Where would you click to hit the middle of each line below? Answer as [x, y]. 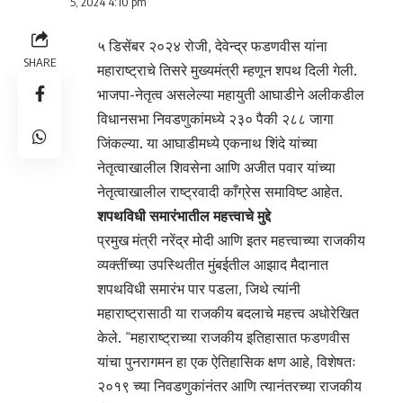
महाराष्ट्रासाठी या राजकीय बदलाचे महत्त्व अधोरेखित [228, 313]
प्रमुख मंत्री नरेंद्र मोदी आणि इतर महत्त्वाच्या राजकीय [231, 240]
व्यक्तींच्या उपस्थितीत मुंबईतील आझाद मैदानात [213, 264]
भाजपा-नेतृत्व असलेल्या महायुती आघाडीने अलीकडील [231, 94]
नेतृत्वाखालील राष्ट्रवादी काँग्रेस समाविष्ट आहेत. [220, 191]
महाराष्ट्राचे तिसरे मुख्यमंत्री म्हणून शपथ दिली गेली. [227, 70]
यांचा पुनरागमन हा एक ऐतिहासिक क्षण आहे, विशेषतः [227, 361]
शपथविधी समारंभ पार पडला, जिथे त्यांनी [199, 288]
